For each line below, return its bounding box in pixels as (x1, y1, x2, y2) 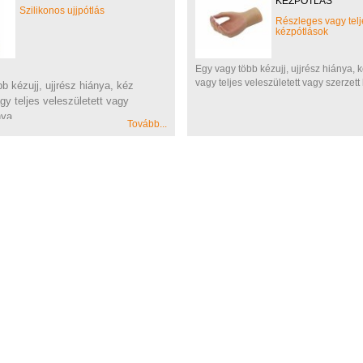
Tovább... (126, 118, 167, 130)
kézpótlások (275, 26, 328, 38)
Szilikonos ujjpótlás (19, 5, 105, 17)
